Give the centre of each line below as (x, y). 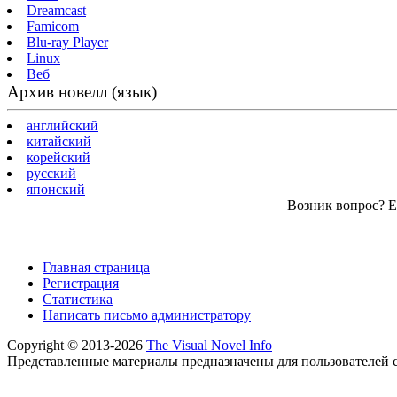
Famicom (53, 26)
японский (56, 189)
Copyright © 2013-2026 (77, 345)
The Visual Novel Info (209, 345)
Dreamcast (56, 10)
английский (62, 125)
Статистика (78, 299)
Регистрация (81, 283)
